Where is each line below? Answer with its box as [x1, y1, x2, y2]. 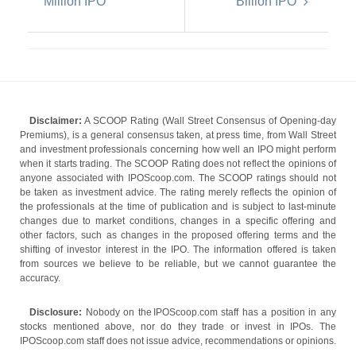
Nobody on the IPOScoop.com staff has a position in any [82, 307, 336, 318]
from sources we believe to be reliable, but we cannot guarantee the [20, 258, 336, 269]
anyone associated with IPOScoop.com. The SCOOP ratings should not [20, 172, 336, 184]
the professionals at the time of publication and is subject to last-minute [20, 201, 336, 212]
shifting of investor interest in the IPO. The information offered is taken [20, 244, 336, 255]
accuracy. [20, 273, 60, 284]
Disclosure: [29, 307, 82, 318]
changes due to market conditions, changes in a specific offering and [20, 215, 336, 226]
